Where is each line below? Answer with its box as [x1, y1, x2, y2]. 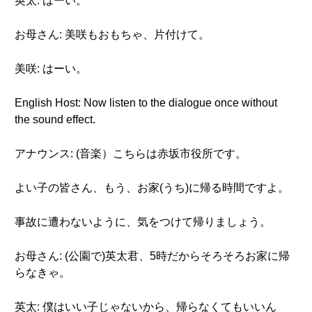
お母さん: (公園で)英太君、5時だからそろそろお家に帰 [15, 250, 290, 262]
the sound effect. [15, 114, 95, 125]
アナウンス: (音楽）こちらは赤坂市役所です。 [15, 148, 247, 159]
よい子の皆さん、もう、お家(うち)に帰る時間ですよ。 [15, 182, 289, 194]
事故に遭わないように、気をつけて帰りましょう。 [15, 216, 271, 228]
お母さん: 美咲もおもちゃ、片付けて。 [15, 29, 210, 40]
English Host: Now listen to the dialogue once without [15, 97, 277, 109]
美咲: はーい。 [15, 63, 87, 75]
